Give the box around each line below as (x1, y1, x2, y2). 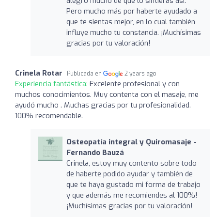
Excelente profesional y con (90, 78, 180, 89)
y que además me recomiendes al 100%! (66, 190, 198, 200)
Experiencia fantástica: (15, 78, 90, 89)
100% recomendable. (15, 110, 83, 121)
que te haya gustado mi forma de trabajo (66, 179, 201, 189)
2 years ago (124, 69, 157, 77)
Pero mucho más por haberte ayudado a (66, 6, 197, 16)
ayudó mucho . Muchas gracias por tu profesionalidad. (15, 100, 191, 110)
